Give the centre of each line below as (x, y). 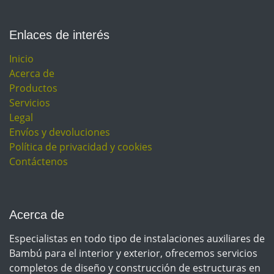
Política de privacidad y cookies (81, 147)
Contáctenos (39, 162)
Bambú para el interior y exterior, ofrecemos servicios (133, 254)
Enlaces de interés (59, 35)
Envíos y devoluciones (60, 132)
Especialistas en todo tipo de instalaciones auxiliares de (137, 239)
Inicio (21, 59)
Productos (33, 88)
